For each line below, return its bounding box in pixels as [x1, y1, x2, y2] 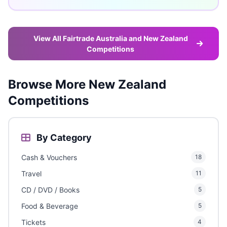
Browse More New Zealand [8, 77, 166, 92]
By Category [34, 132, 92, 143]
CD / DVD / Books [21, 185, 80, 194]
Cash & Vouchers [21, 153, 77, 162]
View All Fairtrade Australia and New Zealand [33, 34, 188, 43]
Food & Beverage [21, 201, 78, 210]
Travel [21, 169, 42, 178]
